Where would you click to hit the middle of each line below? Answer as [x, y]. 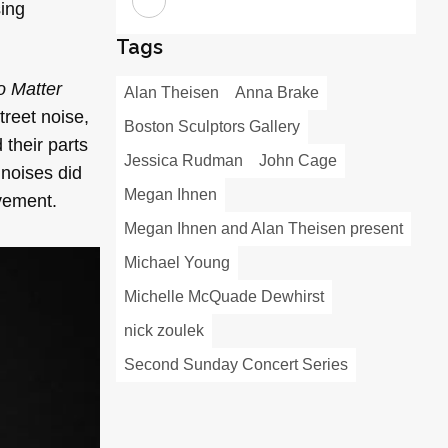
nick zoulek [164, 331]
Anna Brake [277, 93]
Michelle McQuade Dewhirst [224, 297]
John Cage [298, 161]
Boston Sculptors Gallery [212, 127]
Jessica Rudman [183, 161]
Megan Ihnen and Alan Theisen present [263, 229]
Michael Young [177, 263]
